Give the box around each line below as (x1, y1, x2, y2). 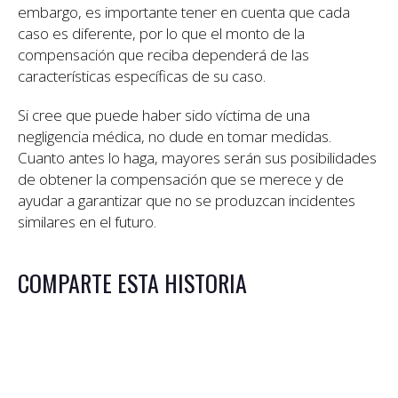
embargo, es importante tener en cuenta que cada (18, 2, 350, 23)
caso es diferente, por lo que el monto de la (18, 23, 305, 44)
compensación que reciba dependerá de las (18, 44, 309, 66)
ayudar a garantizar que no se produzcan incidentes (18, 190, 355, 211)
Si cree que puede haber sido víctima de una (18, 105, 310, 126)
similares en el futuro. (18, 211, 156, 233)
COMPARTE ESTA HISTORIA (18, 266, 247, 301)
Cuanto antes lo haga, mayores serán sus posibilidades (18, 147, 377, 169)
